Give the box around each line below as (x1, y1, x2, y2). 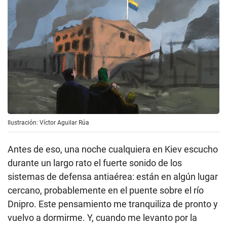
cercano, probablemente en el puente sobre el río (8, 184, 204, 196)
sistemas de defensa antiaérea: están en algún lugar (8, 171, 218, 182)
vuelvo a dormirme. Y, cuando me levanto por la (8, 212, 197, 223)
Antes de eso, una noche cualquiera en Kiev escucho (8, 143, 218, 155)
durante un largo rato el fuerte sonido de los (8, 157, 182, 168)
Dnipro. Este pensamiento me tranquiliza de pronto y (8, 198, 218, 209)
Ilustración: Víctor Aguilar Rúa (8, 119, 89, 126)
